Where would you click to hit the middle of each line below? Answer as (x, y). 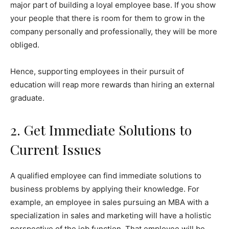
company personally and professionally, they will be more (114, 32)
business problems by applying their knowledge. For (105, 189)
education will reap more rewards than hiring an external (112, 85)
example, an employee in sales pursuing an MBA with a (109, 202)
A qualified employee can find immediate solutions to (106, 176)
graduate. (27, 98)
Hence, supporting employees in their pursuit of (97, 72)
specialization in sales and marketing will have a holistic (111, 216)
